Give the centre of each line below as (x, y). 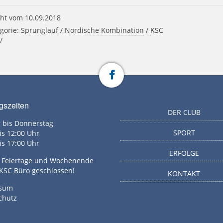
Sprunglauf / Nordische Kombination (83, 30)
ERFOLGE (184, 153)
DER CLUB (184, 112)
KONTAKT (184, 173)
